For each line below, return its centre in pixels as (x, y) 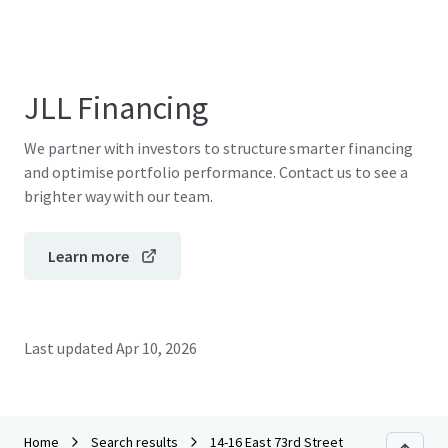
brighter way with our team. (118, 196)
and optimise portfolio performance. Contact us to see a (216, 172)
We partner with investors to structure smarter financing (218, 148)
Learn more (88, 256)
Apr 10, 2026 (156, 348)
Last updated (68, 348)
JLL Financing (116, 108)
